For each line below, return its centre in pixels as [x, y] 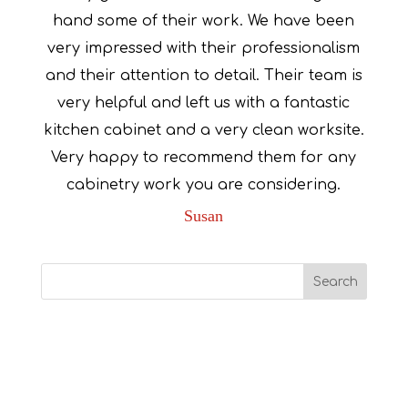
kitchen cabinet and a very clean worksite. [204, 130]
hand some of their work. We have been [204, 21]
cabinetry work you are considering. [204, 185]
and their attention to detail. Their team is [204, 76]
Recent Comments [133, 343]
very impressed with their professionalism [204, 48]
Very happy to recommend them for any [204, 158]
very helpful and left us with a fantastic [204, 103]
